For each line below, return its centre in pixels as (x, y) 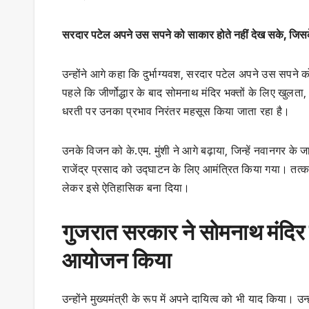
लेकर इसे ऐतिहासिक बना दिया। (126, 187)
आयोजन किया (117, 260)
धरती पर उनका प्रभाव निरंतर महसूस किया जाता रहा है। (176, 111)
